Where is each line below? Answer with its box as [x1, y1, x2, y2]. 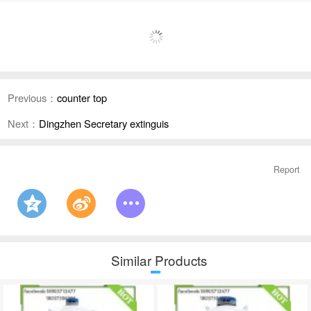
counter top [56, 90, 107, 105]
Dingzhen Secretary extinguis [38, 116, 169, 131]
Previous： [7, 90, 57, 105]
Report [274, 162, 301, 176]
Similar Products [111, 251, 208, 270]
